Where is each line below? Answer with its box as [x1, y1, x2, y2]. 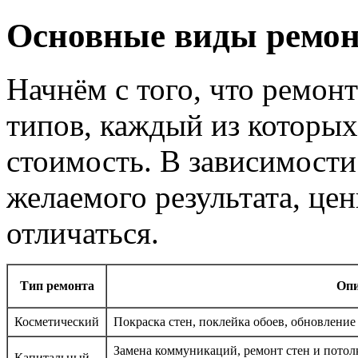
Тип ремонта [19, 278, 94, 292]
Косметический [14, 314, 99, 328]
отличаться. [6, 215, 159, 250]
